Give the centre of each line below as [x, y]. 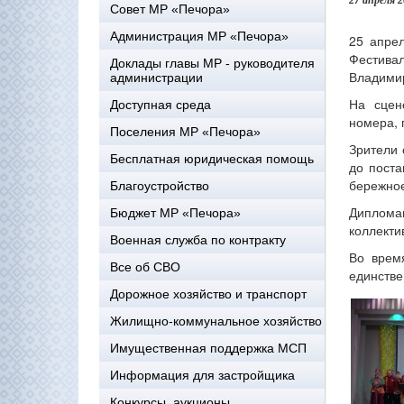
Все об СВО [145, 267]
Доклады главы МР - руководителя [212, 63]
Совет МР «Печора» [170, 9]
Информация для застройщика [202, 375]
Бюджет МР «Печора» [175, 213]
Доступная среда [161, 105]
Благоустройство [160, 186]
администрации [156, 78]
